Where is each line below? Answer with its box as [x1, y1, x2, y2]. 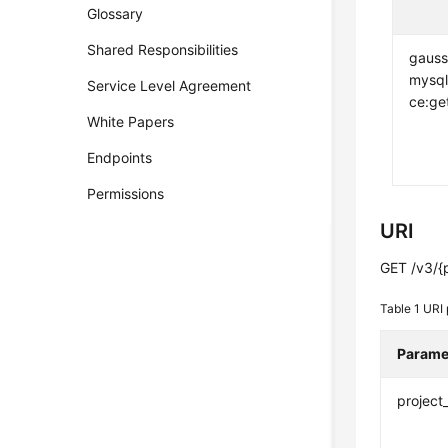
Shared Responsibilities [87, 41, 239, 58]
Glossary [87, 5, 144, 22]
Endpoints [87, 149, 153, 166]
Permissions [87, 185, 165, 202]
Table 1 [380, 301, 424, 316]
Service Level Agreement [87, 77, 252, 94]
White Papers [87, 113, 175, 130]
